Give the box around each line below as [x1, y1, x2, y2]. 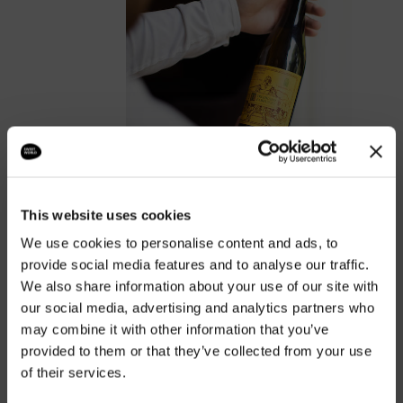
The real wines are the [126, 237, 327, 263]
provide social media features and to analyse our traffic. [21, 256, 370, 273]
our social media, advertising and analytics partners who [21, 300, 374, 316]
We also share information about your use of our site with [21, 278, 379, 294]
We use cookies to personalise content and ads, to [21, 235, 338, 251]
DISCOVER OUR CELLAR [126, 309, 267, 324]
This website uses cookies [21, 207, 192, 222]
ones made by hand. [126, 262, 309, 287]
